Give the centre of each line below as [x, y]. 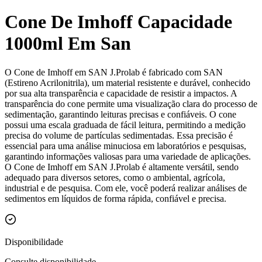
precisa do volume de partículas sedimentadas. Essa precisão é [119, 135]
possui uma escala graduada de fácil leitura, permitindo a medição [125, 125]
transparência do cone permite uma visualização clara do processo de [131, 104]
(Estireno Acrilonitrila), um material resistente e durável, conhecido [127, 82]
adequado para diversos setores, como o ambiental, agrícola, [115, 177]
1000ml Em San [68, 44]
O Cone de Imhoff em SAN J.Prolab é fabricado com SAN [114, 72]
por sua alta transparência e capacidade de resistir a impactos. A [121, 93]
